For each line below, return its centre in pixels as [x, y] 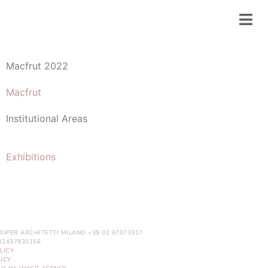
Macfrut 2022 [37, 66]
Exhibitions [31, 157]
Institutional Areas [46, 118]
